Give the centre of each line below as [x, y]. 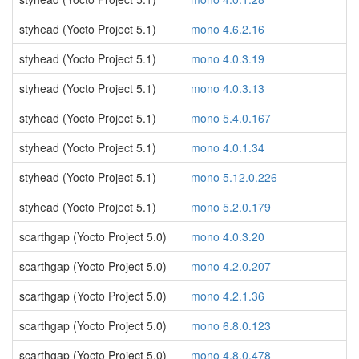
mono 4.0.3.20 [228, 236]
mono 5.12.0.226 [234, 177]
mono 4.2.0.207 [231, 266]
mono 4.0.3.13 [228, 88]
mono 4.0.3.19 [228, 58]
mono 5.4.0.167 [231, 118]
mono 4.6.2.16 [228, 29]
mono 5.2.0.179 [231, 207]
